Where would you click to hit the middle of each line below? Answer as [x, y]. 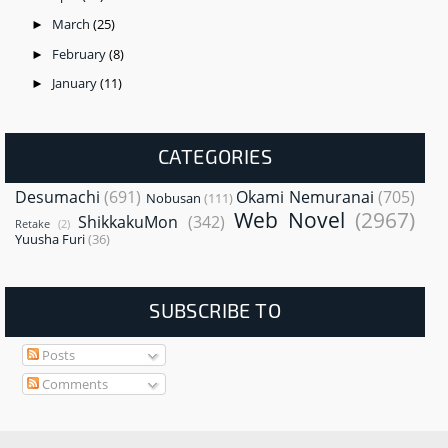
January [75, 83]
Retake [32, 224]
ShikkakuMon [128, 222]
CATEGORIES [215, 156]
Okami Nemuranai [305, 197]
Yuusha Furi [50, 239]
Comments [73, 383]
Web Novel [289, 220]
